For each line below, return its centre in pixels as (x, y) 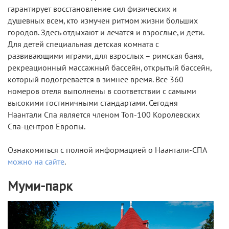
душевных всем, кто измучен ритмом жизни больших (103, 21)
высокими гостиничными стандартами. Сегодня (93, 103)
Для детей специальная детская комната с (83, 44)
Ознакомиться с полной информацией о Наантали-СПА (107, 150)
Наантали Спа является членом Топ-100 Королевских (104, 115)
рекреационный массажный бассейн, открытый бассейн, (109, 68)
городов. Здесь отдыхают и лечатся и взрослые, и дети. (106, 32)
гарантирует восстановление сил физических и (92, 9)
